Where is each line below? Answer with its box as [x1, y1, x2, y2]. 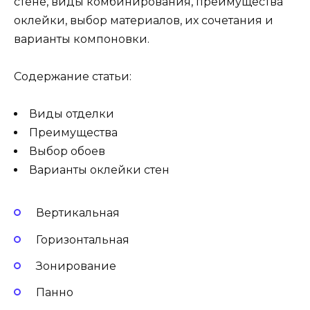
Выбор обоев [29, 145, 105, 158]
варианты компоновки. [14, 32, 149, 46]
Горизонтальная [36, 232, 129, 246]
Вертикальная [36, 206, 120, 220]
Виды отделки [29, 107, 114, 121]
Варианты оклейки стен [29, 163, 170, 177]
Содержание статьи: [14, 69, 131, 83]
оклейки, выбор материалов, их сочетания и [14, 13, 273, 27]
